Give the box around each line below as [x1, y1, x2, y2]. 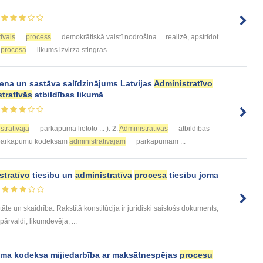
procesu [180, 250, 213, 260]
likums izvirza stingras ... [35, 45, 114, 54]
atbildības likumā [32, 89, 103, 99]
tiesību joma [167, 170, 218, 180]
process [26, 32, 51, 41]
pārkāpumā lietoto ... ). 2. [38, 124, 119, 133]
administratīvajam [69, 137, 126, 146]
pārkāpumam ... [134, 137, 186, 146]
